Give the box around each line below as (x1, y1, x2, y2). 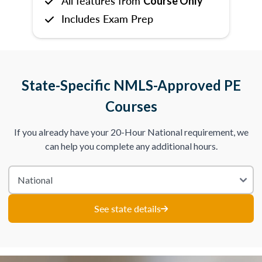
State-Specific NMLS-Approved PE (21, 77, 241, 94)
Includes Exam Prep (61, 11, 153, 26)
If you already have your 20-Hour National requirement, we (13, 126, 249, 137)
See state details (94, 201, 161, 215)
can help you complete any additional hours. (44, 140, 218, 151)
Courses (105, 98, 157, 115)
